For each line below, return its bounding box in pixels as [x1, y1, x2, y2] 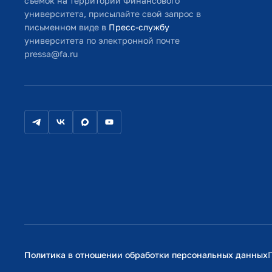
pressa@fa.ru [24, 49, 78, 59]
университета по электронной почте [24, 35, 180, 46]
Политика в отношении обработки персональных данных [24, 250, 268, 260]
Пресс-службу [109, 22, 169, 33]
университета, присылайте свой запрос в [24, 8, 201, 19]
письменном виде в [24, 22, 109, 33]
